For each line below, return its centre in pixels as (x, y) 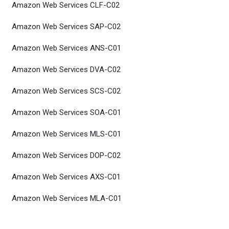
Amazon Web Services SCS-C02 (66, 91)
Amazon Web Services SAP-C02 (66, 27)
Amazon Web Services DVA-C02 (66, 70)
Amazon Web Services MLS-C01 (66, 134)
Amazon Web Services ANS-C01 (66, 48)
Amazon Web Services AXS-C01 (66, 177)
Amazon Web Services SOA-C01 (66, 112)
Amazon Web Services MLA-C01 (67, 198)
